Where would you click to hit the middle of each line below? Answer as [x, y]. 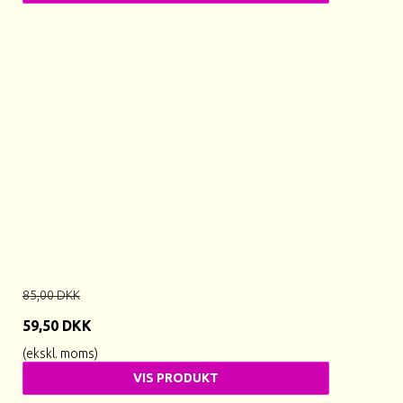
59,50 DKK [57, 325]
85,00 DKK [51, 295]
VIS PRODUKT [175, 377]
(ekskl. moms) [60, 353]
